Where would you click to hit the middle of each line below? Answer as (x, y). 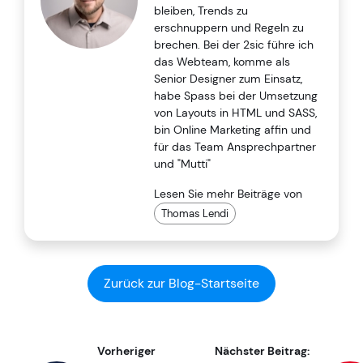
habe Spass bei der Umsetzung (236, 95)
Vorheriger (126, 350)
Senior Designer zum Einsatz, (228, 78)
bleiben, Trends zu (201, 10)
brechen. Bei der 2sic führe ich (234, 44)
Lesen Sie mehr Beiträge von (228, 193)
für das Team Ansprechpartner (235, 146)
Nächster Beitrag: (262, 350)
